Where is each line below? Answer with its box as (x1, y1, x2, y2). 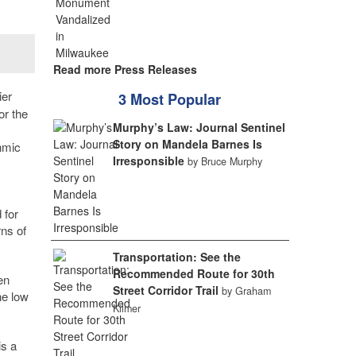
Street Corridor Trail (112, 282, 219, 298)
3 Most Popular (118, 89, 221, 110)
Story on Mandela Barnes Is (112, 136, 262, 152)
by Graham (221, 284, 271, 298)
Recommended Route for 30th (112, 265, 275, 281)
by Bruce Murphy (187, 154, 262, 168)
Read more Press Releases (52, 61, 197, 77)
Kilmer (112, 301, 141, 315)
